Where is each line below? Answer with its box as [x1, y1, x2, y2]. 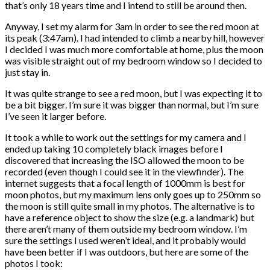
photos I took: [5, 257, 63, 269]
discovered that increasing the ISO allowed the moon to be [5, 154, 244, 166]
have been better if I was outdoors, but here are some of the [5, 245, 248, 257]
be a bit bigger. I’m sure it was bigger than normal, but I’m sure [5, 98, 259, 110]
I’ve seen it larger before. [5, 110, 106, 122]
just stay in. [5, 66, 50, 78]
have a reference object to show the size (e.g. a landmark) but [5, 211, 254, 223]
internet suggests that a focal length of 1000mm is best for [5, 177, 245, 189]
